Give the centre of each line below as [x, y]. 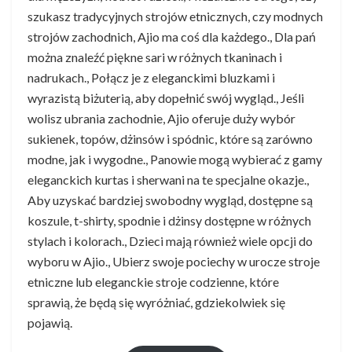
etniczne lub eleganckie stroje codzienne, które [153, 281]
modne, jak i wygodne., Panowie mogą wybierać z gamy [175, 159]
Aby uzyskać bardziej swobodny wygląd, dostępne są [170, 200]
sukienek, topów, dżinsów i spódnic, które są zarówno [170, 138]
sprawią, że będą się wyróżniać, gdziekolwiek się [156, 302]
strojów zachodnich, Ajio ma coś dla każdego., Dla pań [172, 36]
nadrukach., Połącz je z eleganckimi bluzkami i [151, 77]
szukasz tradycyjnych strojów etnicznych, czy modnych [175, 16]
